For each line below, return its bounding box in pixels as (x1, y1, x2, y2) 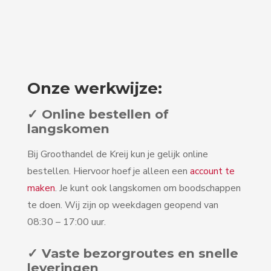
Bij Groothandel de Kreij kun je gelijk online (27, 148, 208, 162)
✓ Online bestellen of (27, 106, 169, 122)
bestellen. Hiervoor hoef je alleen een (27, 165, 190, 178)
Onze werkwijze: (27, 79, 162, 98)
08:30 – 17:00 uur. (27, 215, 106, 229)
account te (190, 165, 235, 178)
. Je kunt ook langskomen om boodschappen (55, 181, 241, 195)
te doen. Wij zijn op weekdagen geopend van (27, 198, 218, 212)
